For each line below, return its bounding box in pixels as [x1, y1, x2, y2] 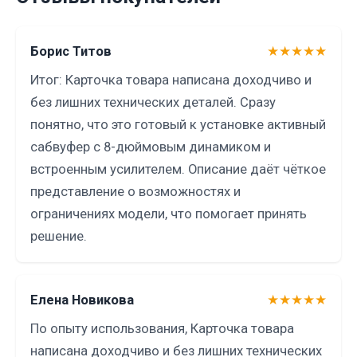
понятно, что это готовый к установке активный [30, 117, 326, 133]
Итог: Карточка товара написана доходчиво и [30, 73, 312, 88]
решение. [30, 229, 87, 245]
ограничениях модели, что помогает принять [30, 206, 307, 222]
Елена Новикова [30, 292, 134, 308]
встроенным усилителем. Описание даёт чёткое [30, 162, 326, 178]
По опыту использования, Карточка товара [30, 321, 294, 337]
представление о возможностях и [30, 184, 241, 200]
